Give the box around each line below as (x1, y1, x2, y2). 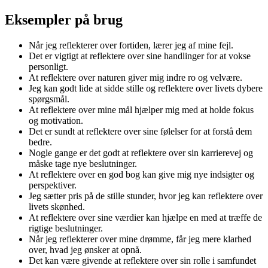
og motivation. (29, 115, 83, 126)
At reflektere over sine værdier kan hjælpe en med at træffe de (29, 212, 262, 223)
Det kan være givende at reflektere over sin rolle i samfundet (29, 255, 256, 266)
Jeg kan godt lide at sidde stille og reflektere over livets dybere (29, 83, 263, 93)
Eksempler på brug (5, 11, 123, 28)
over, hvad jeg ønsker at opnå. (29, 244, 142, 255)
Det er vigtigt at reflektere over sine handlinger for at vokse (29, 50, 251, 61)
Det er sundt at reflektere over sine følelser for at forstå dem (29, 126, 252, 136)
